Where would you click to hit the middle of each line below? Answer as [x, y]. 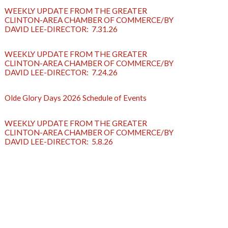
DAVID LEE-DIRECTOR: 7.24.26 [61, 73]
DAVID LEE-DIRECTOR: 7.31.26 [61, 29]
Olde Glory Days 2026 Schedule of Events [76, 98]
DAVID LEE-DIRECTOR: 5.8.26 [59, 142]
